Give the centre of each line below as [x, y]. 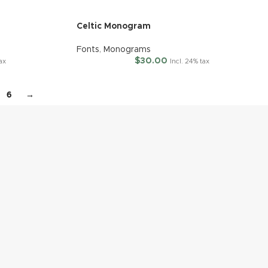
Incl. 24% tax [190, 61]
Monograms [127, 49]
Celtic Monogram [113, 26]
